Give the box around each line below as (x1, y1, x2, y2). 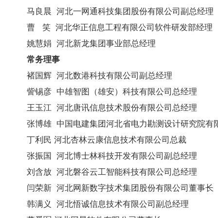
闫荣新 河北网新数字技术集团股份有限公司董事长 (27, 183, 214, 192)
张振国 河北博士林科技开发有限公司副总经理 (27, 151, 197, 160)
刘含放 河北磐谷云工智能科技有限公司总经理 (27, 167, 197, 176)
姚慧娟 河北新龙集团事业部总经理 (27, 38, 156, 48)
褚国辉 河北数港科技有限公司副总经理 (27, 71, 172, 80)
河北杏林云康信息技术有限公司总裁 (54, 135, 186, 144)
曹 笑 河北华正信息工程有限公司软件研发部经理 (27, 22, 213, 32)
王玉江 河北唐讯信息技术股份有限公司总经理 (27, 103, 197, 112)
